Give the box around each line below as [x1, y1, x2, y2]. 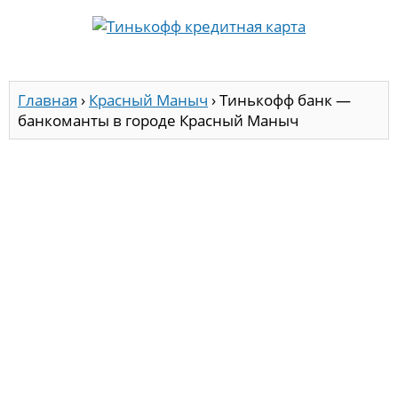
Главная [18, 90, 77, 111]
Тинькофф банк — [219, 90, 351, 111]
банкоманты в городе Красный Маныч [18, 110, 298, 131]
